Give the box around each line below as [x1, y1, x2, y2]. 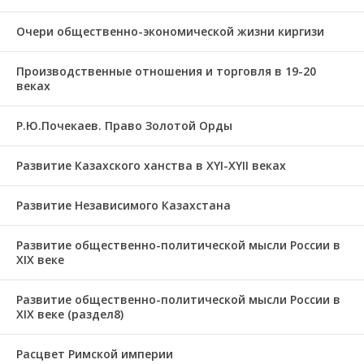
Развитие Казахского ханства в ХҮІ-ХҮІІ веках [16, 158, 286, 173]
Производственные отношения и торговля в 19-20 [16, 63, 316, 79]
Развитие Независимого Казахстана [16, 197, 231, 213]
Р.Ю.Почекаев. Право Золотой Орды [16, 118, 232, 133]
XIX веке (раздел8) [16, 306, 123, 322]
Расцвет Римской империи [16, 346, 173, 362]
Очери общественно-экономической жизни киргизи [16, 24, 324, 39]
